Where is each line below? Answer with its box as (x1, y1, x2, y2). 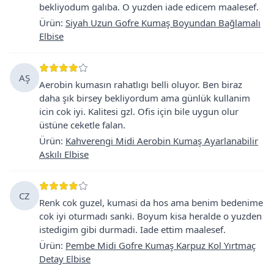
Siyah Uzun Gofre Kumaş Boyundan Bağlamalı (65, 16, 261, 29)
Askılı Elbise (39, 147, 89, 160)
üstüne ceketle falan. (39, 118, 125, 131)
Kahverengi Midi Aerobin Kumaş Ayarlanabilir (65, 134, 258, 147)
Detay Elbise (39, 252, 91, 265)
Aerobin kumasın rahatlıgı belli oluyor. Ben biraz (39, 78, 242, 91)
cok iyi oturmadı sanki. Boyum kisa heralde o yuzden (39, 209, 262, 222)
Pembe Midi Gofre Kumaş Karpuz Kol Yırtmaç (65, 239, 256, 251)
